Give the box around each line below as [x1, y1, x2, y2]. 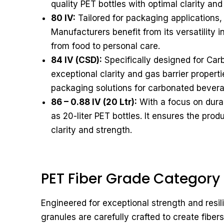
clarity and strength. [51, 125, 132, 135]
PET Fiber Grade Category [41, 169, 220, 188]
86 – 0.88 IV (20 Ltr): [51, 97, 137, 107]
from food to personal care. [51, 41, 160, 51]
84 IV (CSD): [51, 55, 102, 65]
